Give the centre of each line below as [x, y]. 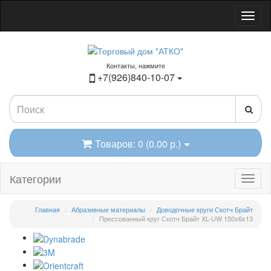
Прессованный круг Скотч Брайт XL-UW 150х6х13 [176, 219]
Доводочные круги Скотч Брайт [205, 210]
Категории [35, 179]
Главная [47, 210]
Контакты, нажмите [135, 66]
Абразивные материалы [108, 210]
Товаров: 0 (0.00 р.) [138, 143]
